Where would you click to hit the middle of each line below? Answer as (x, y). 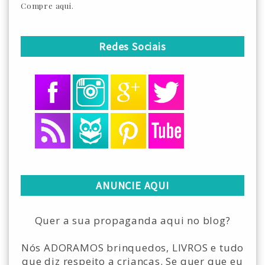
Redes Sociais (132, 46)
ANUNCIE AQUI (132, 185)
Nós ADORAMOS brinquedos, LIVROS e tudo (132, 248)
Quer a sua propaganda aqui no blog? (132, 220)
